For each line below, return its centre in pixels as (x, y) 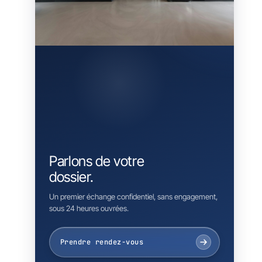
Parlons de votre (97, 161)
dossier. (72, 177)
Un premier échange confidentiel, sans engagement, (133, 196)
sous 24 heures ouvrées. (89, 208)
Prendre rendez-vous (102, 242)
